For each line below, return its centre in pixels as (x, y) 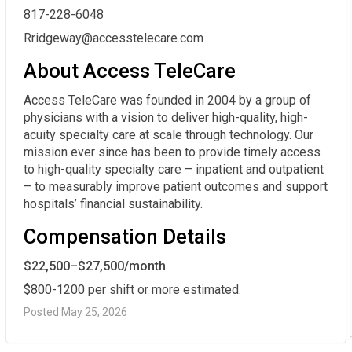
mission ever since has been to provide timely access (172, 152)
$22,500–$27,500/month (95, 266)
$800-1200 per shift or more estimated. (132, 290)
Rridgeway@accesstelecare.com (117, 38)
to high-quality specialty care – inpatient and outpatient (174, 170)
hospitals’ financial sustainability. (113, 204)
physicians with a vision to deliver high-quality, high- (166, 118)
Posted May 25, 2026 (75, 312)
